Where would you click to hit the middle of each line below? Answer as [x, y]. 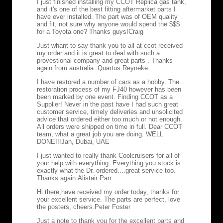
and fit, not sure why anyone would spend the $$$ [108, 24]
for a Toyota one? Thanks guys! [83, 31]
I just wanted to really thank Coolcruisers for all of [108, 155]
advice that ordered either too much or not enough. [110, 119]
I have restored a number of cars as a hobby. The [108, 82]
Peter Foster [112, 207]
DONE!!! [49, 141]
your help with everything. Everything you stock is [109, 163]
